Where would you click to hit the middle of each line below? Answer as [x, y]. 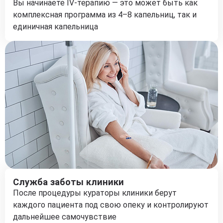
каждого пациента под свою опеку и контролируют [111, 205]
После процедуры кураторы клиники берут [95, 193]
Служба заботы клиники [68, 182]
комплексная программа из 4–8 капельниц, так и [105, 15]
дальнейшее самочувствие [65, 217]
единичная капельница [56, 27]
